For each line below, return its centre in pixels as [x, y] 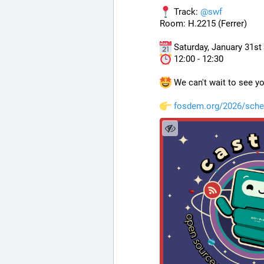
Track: [186, 11]
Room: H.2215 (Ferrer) [203, 23]
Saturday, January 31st [217, 47]
